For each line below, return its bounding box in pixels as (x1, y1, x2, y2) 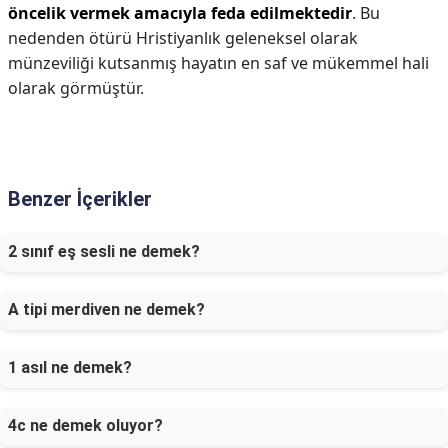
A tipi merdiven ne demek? (8, 300, 205, 319)
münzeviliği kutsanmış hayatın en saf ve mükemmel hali (8, 52, 429, 74)
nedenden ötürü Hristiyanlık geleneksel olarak (8, 27, 358, 49)
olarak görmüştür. (8, 77, 144, 99)
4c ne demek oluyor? (8, 416, 163, 435)
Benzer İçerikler (8, 187, 152, 211)
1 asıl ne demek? (8, 358, 132, 377)
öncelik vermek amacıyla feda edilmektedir (8, 2, 352, 24)
